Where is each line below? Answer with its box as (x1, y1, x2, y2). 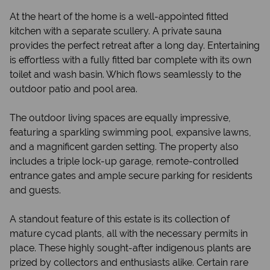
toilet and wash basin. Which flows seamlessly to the (10, 69, 241, 80)
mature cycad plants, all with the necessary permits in (10, 228, 248, 239)
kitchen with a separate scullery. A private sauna (10, 25, 222, 37)
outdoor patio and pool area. (10, 83, 137, 95)
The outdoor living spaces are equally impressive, (10, 112, 231, 124)
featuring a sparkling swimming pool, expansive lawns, (10, 127, 251, 138)
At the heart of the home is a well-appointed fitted (10, 11, 228, 22)
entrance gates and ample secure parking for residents (10, 170, 253, 181)
